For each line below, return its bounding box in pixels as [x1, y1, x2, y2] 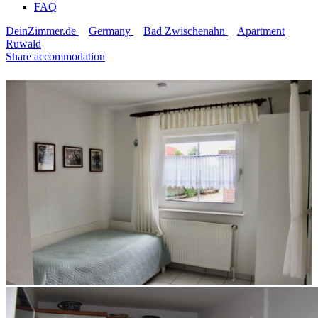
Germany [89, 25, 131, 37]
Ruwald [6, 38, 41, 50]
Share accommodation [6, 50, 105, 62]
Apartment [237, 25, 285, 37]
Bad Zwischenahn [143, 25, 225, 37]
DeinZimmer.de [6, 25, 76, 37]
